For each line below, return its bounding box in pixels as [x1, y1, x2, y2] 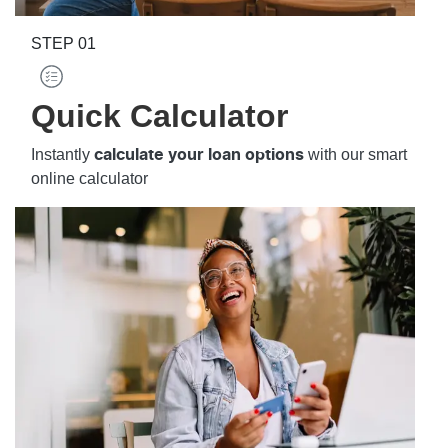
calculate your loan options [94, 146, 304, 163]
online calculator [31, 169, 148, 187]
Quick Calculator [31, 97, 288, 134]
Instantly [31, 145, 94, 163]
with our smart [304, 145, 407, 163]
